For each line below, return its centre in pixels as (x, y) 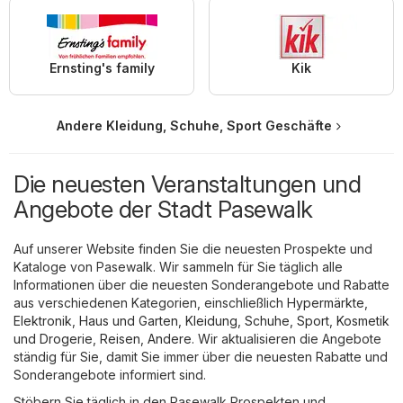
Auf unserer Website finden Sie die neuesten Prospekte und (193, 249)
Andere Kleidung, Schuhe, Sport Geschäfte (194, 126)
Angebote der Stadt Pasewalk (163, 210)
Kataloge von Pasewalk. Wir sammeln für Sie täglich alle (178, 267)
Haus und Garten (129, 321)
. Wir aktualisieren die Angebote (287, 339)
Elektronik (43, 321)
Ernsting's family (102, 68)
